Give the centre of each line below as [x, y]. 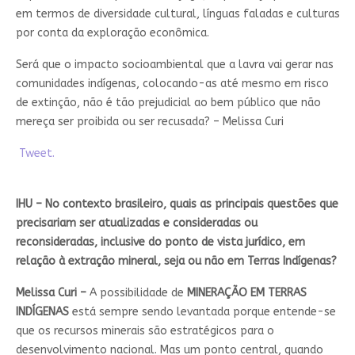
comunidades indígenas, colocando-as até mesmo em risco [172, 84]
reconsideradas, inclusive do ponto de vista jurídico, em [160, 242]
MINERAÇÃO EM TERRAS [246, 293]
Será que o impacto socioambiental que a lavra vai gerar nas [174, 65]
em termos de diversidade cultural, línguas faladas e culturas [177, 14]
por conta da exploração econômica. [112, 33]
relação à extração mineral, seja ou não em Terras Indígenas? [176, 261]
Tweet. [35, 154]
